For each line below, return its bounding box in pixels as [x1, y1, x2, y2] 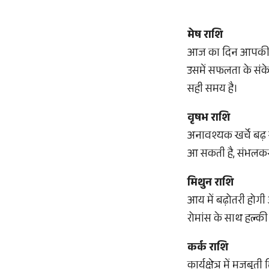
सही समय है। [187, 81, 238, 99]
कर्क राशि [187, 240, 228, 258]
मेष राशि [187, 27, 223, 45]
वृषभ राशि [187, 110, 230, 128]
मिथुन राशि [187, 175, 234, 193]
